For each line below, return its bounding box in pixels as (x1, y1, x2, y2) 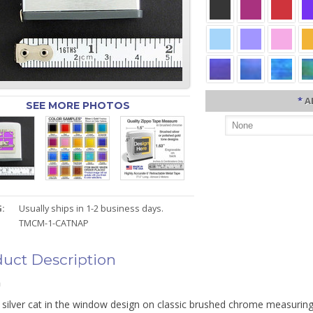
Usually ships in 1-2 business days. (19, 203, 164, 214)
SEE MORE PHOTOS (25, 99, 130, 112)
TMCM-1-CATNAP (19, 217, 89, 229)
